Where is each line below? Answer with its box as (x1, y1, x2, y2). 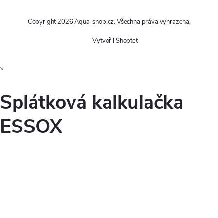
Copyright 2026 (27, 18, 74, 27)
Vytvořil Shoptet (92, 36, 138, 46)
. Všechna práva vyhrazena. (113, 18, 191, 27)
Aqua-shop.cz (74, 18, 114, 27)
